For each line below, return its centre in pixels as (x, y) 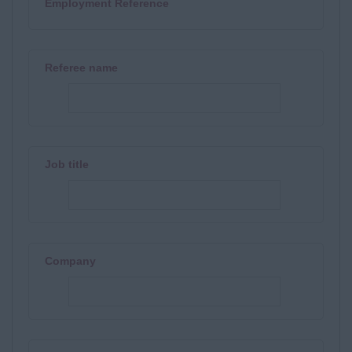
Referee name (81, 68)
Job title (67, 164)
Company (70, 261)
